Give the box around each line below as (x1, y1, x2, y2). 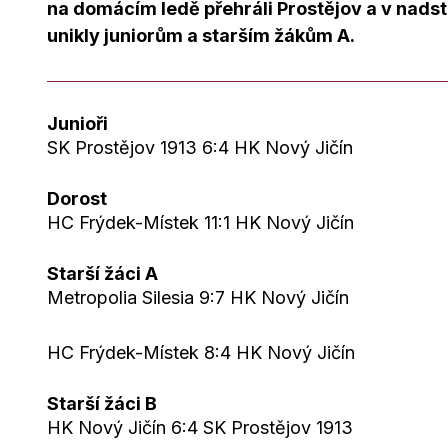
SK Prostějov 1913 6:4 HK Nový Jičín (47, 137, 353, 158)
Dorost (47, 188, 107, 209)
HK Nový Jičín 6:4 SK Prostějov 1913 (47, 417, 353, 438)
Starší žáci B (47, 393, 157, 414)
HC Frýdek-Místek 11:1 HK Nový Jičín (47, 212, 354, 233)
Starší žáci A (47, 263, 158, 284)
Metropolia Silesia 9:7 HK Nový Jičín (47, 287, 349, 308)
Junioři (47, 113, 108, 134)
